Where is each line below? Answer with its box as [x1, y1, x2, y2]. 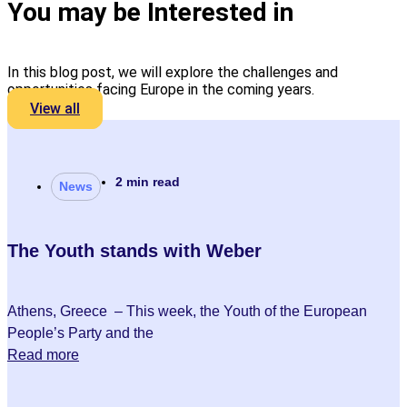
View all [30, 100, 80, 117]
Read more [7, 347, 79, 362]
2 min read [115, 174, 180, 189]
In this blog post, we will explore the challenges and [7, 64, 338, 81]
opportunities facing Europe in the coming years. [7, 81, 314, 98]
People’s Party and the [7, 325, 154, 341]
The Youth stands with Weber [7, 241, 262, 261]
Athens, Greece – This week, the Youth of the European [7, 303, 367, 319]
